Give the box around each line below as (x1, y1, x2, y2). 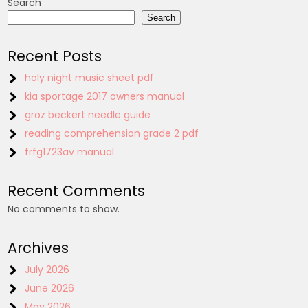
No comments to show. (8, 201, 120, 216)
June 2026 (25, 280, 75, 295)
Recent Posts (8, 45, 102, 66)
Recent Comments (8, 180, 146, 201)
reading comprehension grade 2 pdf (25, 126, 199, 140)
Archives (8, 237, 69, 258)
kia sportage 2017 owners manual (25, 89, 185, 103)
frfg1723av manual (25, 144, 115, 159)
